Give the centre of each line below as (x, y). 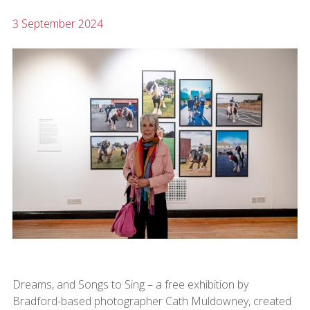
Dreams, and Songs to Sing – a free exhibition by (130, 284)
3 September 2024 (57, 24)
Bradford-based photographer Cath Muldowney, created (152, 301)
